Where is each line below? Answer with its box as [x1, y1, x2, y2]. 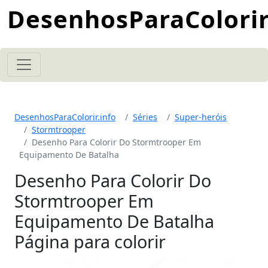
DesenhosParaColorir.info [14, 111, 115, 123]
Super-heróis [175, 111, 227, 123]
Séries [133, 111, 157, 123]
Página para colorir [14, 230, 166, 253]
